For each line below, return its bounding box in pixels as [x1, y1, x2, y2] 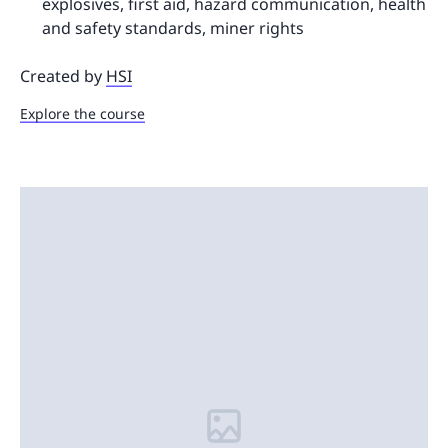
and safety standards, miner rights [42, 17, 304, 40]
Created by [20, 65, 106, 88]
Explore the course [20, 104, 145, 124]
